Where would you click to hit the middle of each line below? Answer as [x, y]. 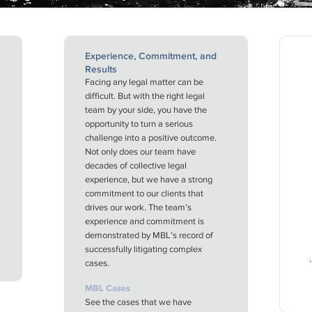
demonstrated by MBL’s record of [149, 235]
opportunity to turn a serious [139, 124]
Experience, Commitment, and [151, 56]
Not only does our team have [141, 152]
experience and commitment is [145, 221]
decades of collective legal [136, 166]
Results [101, 69]
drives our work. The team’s [139, 208]
